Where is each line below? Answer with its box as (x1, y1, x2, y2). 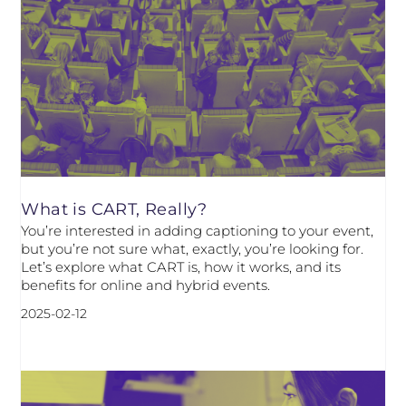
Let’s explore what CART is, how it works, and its (21, 258, 342, 276)
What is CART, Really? (21, 199, 208, 220)
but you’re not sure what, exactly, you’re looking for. (21, 240, 364, 258)
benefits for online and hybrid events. (21, 276, 271, 295)
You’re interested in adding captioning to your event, (21, 222, 374, 240)
